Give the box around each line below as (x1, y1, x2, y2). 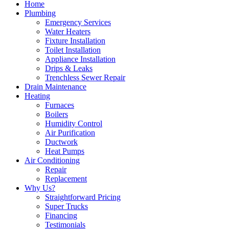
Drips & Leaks (45, 63, 93, 73)
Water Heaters (45, 27, 90, 36)
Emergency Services (45, 17, 111, 27)
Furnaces (45, 100, 74, 109)
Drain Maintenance (25, 82, 86, 91)
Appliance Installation (45, 54, 116, 63)
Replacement (45, 174, 87, 183)
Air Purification (45, 128, 95, 137)
